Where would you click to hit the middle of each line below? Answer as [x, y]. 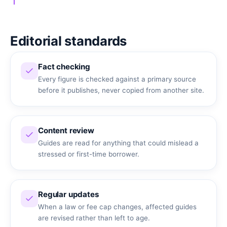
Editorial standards [69, 41]
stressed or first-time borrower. [89, 154]
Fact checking [64, 66]
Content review [66, 130]
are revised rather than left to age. [94, 218]
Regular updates [69, 194]
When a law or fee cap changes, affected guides [117, 206]
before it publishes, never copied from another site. [121, 90]
